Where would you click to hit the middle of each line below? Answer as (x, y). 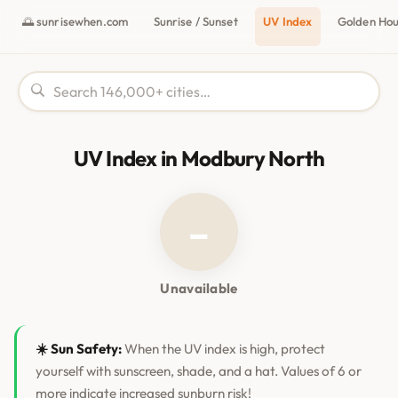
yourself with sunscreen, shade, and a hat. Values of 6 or (198, 370)
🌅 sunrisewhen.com (75, 22)
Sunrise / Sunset (195, 22)
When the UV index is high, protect (223, 348)
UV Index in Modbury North (199, 159)
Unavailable (199, 289)
